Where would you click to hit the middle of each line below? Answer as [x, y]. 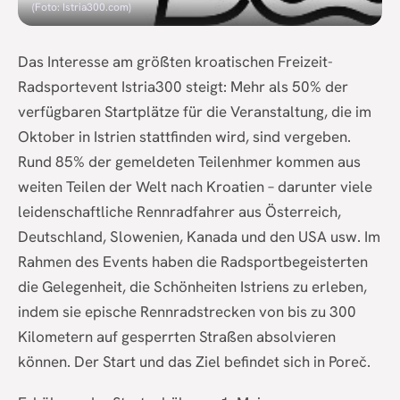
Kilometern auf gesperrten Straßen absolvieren [177, 337]
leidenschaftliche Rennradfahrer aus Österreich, [179, 212]
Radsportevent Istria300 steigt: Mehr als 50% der [183, 87]
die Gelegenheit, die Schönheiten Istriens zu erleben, [192, 287]
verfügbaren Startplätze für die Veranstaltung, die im [195, 112]
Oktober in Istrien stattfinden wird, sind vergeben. [184, 137]
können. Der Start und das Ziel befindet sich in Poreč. [194, 362]
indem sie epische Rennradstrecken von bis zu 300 [187, 312]
